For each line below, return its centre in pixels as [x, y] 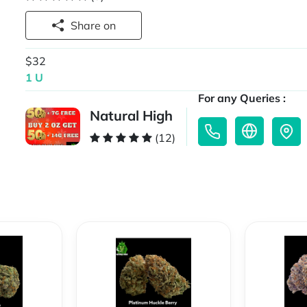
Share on [110, 25]
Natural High [132, 116]
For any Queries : [242, 98]
